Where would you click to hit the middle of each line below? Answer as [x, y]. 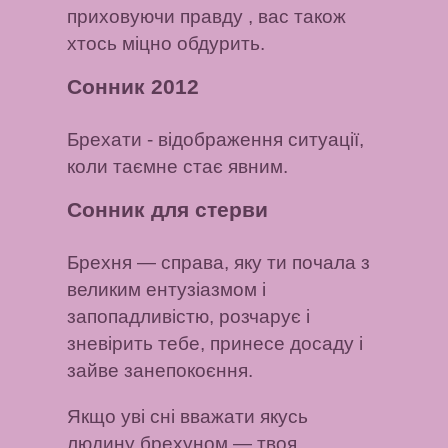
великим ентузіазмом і [167, 290]
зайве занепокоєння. [160, 371]
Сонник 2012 [133, 86]
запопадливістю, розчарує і [189, 317]
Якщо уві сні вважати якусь [188, 416]
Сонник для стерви [168, 209]
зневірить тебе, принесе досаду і [215, 344]
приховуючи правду [155, 17]
